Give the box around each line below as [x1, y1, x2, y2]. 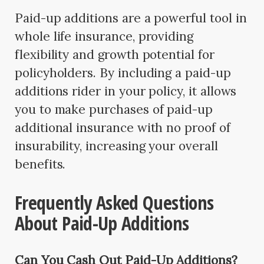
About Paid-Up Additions [15, 210, 189, 236]
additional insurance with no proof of [15, 120, 230, 136]
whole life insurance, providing [15, 28, 194, 45]
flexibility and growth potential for [15, 47, 214, 63]
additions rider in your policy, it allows [15, 83, 237, 100]
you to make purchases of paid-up [15, 101, 213, 118]
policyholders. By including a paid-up [15, 65, 231, 81]
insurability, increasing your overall [15, 138, 218, 154]
